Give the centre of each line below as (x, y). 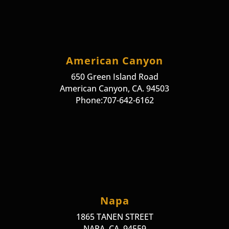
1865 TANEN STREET (114, 217)
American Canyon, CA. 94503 (114, 89)
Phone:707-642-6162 (114, 100)
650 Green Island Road (114, 77)
